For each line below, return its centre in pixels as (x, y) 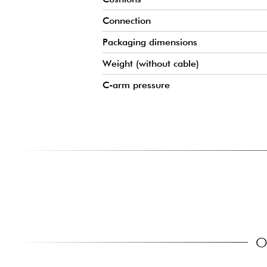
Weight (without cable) (151, 64)
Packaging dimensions (150, 42)
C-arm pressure (136, 85)
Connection (127, 21)
